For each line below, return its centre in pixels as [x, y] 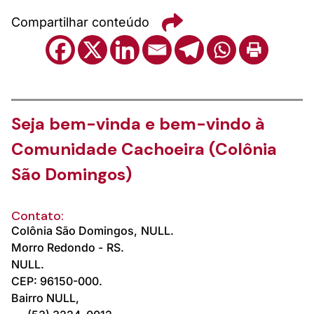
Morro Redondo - [57, 247]
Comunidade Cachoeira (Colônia [144, 149]
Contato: [37, 216]
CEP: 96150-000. [57, 281]
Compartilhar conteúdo [80, 22]
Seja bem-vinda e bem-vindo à [138, 123]
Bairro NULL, [45, 298]
